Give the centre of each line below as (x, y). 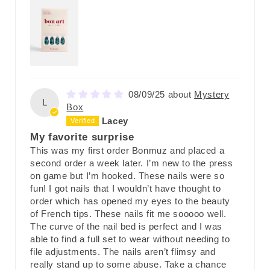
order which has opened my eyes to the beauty (130, 201)
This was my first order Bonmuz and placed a (127, 151)
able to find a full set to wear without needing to (130, 239)
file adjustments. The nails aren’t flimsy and (123, 252)
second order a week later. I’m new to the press (132, 163)
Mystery (212, 95)
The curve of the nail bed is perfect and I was (127, 227)
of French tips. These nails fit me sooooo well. (128, 214)
